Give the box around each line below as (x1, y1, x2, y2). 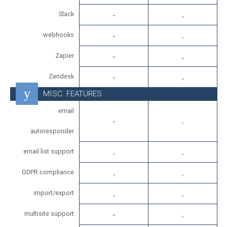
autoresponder (30, 127, 74, 135)
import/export (33, 189, 74, 197)
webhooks (43, 31, 74, 39)
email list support (23, 147, 74, 155)
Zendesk (49, 72, 74, 80)
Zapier (55, 52, 74, 59)
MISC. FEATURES (43, 89, 102, 98)
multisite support (24, 210, 74, 217)
